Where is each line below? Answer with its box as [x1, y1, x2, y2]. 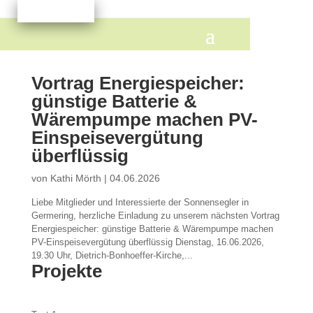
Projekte [31, 261, 102, 282]
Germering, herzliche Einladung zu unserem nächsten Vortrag [31, 210, 279, 221]
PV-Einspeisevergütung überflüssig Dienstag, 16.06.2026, [31, 237, 264, 247]
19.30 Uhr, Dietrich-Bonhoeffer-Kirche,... [31, 250, 193, 261]
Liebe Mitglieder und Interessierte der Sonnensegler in [31, 197, 249, 208]
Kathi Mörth [50, 173, 101, 184]
